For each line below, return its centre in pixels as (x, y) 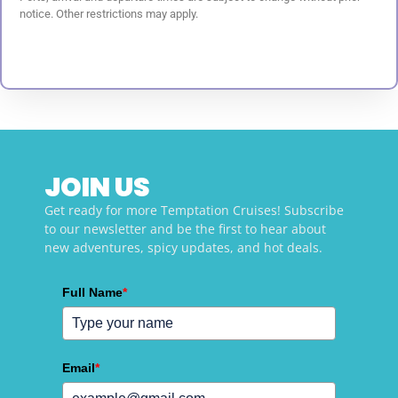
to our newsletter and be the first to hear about (185, 229)
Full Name (92, 293)
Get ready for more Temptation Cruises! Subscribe (194, 211)
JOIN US (97, 188)
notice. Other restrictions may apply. (109, 13)
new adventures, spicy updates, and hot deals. (183, 248)
